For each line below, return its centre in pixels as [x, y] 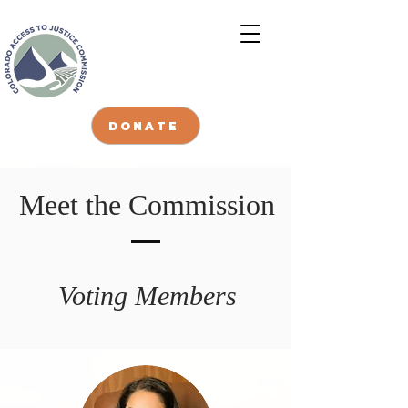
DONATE [144, 126]
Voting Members [148, 296]
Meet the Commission [147, 205]
